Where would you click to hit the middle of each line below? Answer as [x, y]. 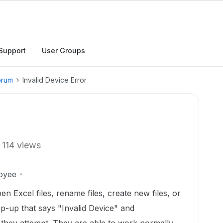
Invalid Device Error [55, 80]
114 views [21, 145]
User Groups [63, 51]
